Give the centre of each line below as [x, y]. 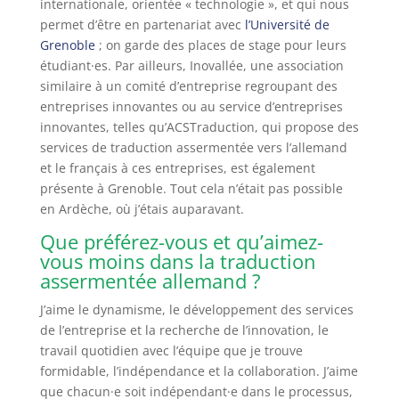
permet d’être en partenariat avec [142, 24]
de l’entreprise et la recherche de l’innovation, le [184, 330]
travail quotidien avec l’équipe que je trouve [171, 350]
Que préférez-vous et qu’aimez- [181, 241]
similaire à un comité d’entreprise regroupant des [188, 85]
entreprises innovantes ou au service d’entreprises [191, 106]
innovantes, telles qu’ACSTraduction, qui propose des [199, 126]
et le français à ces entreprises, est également [177, 167]
